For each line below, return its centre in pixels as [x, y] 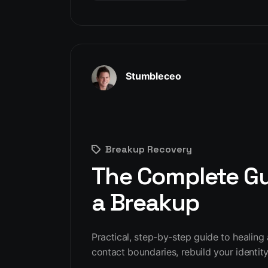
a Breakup [146, 203]
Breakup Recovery [149, 149]
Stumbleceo [153, 76]
